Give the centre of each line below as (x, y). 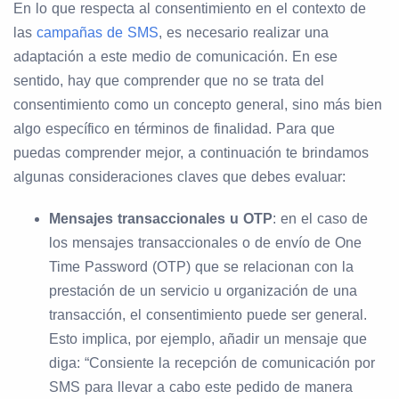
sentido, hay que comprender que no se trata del (169, 80)
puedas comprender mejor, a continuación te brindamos (191, 152)
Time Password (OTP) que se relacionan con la (201, 266)
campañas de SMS (98, 32)
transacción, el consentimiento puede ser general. (208, 314)
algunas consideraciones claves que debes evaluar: (179, 176)
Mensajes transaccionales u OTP (161, 218)
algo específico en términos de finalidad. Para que (174, 128)
